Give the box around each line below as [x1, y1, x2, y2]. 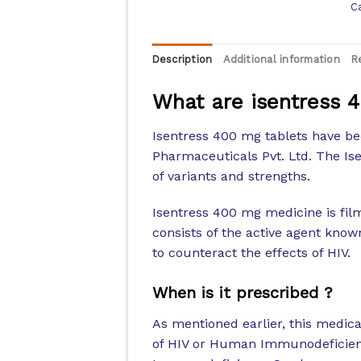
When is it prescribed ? [151, 283, 333, 303]
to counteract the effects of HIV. [151, 245, 351, 261]
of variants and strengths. [151, 168, 310, 184]
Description [151, 52, 213, 65]
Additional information [223, 52, 340, 65]
